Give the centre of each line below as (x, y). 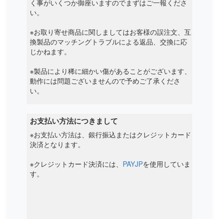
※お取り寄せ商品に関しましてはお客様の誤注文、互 (110, 32)
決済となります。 (57, 144)
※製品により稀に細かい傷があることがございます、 (110, 71)
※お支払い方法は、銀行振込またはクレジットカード (110, 134)
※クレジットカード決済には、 (76, 164)
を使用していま (167, 164)
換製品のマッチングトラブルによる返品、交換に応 (109, 42)
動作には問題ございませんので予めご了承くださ (105, 81)
